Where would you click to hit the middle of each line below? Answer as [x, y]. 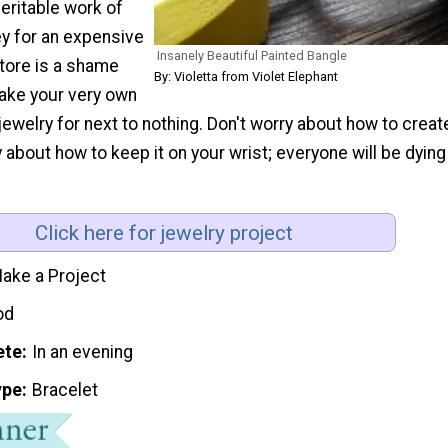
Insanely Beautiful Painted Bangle [252, 55]
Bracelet [65, 389]
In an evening [83, 351]
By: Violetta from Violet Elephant [246, 76]
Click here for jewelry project [164, 232]
